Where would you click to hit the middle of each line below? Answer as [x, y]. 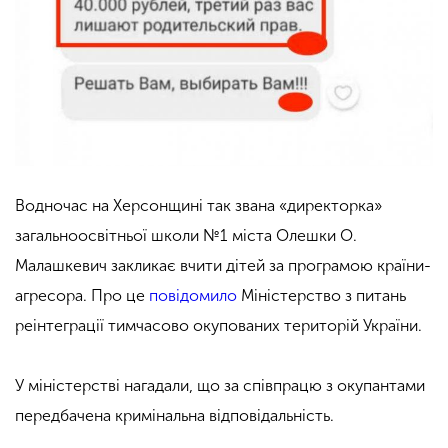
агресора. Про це [82, 295]
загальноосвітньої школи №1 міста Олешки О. [186, 235]
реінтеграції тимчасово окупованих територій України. [218, 325]
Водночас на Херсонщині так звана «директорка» [198, 205]
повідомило [193, 295]
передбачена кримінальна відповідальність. [174, 415]
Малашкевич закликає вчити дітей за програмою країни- [223, 265]
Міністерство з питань [321, 295]
